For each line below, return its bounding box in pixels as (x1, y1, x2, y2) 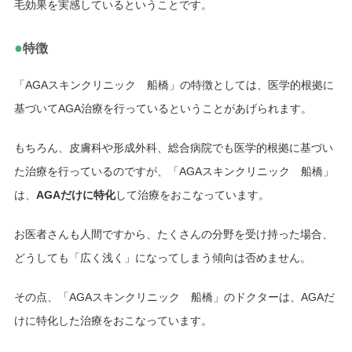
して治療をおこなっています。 (115, 188, 269, 201)
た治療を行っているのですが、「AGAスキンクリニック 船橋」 (13, 164, 334, 178)
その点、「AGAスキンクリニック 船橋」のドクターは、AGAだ (13, 290, 335, 303)
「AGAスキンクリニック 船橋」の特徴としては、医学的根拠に (13, 78, 334, 91)
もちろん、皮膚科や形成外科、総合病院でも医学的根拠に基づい (13, 141, 333, 154)
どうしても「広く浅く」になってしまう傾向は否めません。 (13, 251, 311, 264)
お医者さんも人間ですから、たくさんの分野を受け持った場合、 (13, 227, 333, 240)
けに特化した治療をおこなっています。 (13, 313, 212, 327)
